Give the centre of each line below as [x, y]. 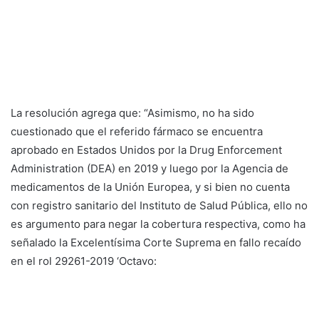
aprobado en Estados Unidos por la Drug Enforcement [146, 150]
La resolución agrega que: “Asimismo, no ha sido [132, 113]
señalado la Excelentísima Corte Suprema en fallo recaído [156, 242]
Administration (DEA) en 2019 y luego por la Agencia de [150, 168]
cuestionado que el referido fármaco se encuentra [137, 131]
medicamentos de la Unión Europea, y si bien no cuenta [150, 187]
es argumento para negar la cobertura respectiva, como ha [158, 224]
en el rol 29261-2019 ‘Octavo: [84, 261]
